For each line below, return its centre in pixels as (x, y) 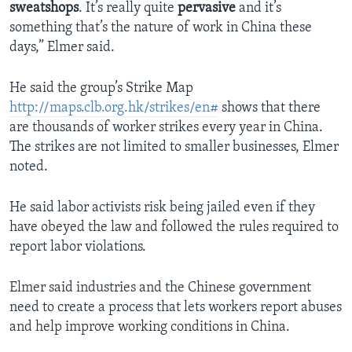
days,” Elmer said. (62, 48)
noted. (29, 167)
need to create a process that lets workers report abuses (176, 308)
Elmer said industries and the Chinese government (160, 288)
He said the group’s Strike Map (101, 89)
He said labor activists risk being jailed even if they (162, 208)
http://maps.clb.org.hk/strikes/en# (114, 108)
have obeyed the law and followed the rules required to (174, 228)
